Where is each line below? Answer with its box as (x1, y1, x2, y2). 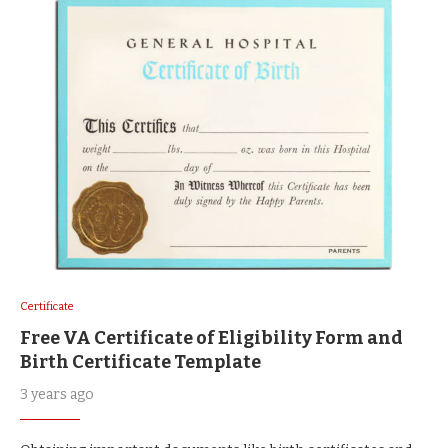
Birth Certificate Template (20, 350, 261, 373)
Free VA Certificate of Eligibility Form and (20, 326, 403, 349)
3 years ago (20, 385, 94, 403)
